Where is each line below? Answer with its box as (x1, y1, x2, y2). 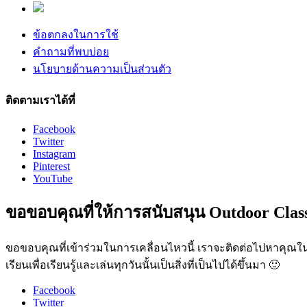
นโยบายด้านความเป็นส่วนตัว (33, 62, 171, 75)
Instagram (33, 148, 75, 160)
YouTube (33, 173, 73, 185)
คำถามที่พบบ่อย (33, 45, 109, 58)
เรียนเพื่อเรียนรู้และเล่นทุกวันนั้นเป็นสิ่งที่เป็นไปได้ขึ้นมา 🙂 (5, 259, 280, 271)
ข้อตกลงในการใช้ (33, 28, 119, 40)
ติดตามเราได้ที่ (5, 95, 75, 107)
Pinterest (33, 160, 70, 173)
